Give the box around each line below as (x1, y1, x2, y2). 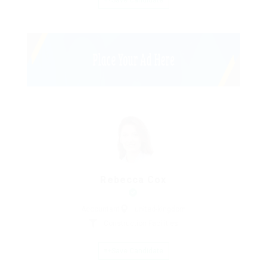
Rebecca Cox (100, 174, 167, 185)
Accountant (81, 205, 120, 213)
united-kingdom (135, 205, 186, 213)
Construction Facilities (104, 219, 178, 228)
